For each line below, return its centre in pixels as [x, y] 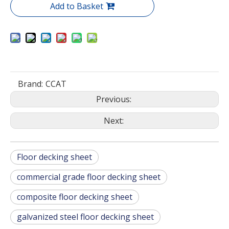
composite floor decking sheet [75, 197]
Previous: [114, 99]
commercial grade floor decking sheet [89, 177]
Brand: [30, 84]
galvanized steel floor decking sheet [85, 217]
